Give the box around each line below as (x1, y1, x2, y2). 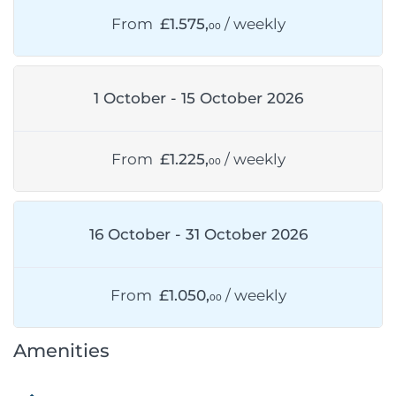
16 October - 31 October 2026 (88, 225, 308, 243)
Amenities (13, 339, 110, 362)
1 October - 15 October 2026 (93, 89, 303, 108)
